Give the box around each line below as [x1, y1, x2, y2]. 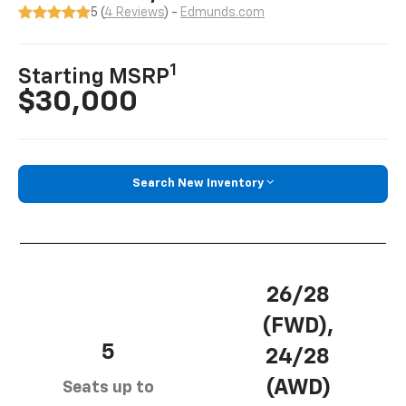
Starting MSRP [18, 66, 170, 89]
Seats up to [63, 380, 154, 397]
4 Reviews [104, 6, 165, 20]
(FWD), [262, 314, 333, 337]
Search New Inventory [132, 178, 264, 190]
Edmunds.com [180, 6, 266, 20]
